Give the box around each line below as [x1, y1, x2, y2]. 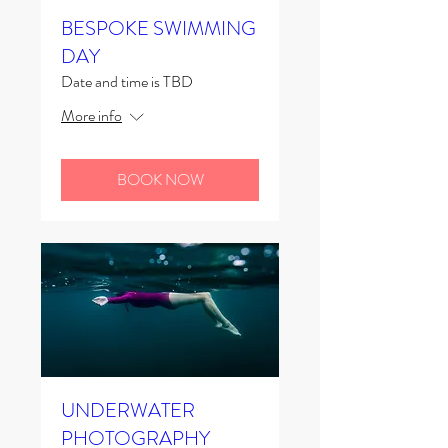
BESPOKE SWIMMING [61, 13, 256, 43]
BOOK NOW [116, 167, 204, 191]
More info [61, 103, 122, 127]
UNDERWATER [61, 395, 195, 425]
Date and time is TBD [61, 69, 193, 93]
